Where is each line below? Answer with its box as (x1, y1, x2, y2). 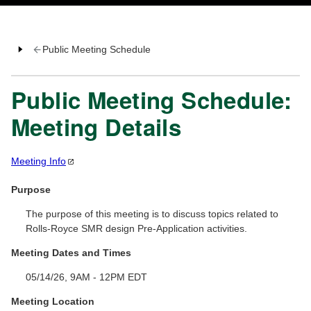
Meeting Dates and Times (11, 247, 131, 259)
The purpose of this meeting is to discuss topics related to (26, 208, 279, 220)
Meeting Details (11, 110, 182, 144)
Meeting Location (11, 296, 94, 308)
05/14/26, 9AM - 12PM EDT (26, 271, 148, 283)
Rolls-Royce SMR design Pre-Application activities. (26, 223, 248, 235)
